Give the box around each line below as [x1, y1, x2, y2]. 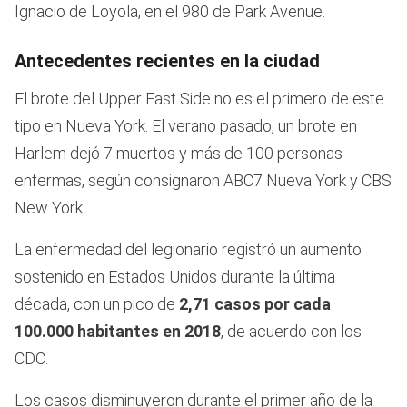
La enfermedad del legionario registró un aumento [15, 239, 362, 259]
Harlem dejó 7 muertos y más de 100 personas [15, 143, 342, 163]
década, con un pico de [15, 293, 179, 313]
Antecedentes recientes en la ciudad [15, 49, 320, 72]
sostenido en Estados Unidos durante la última [15, 266, 335, 286]
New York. [15, 197, 85, 217]
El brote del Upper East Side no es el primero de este [15, 88, 384, 108]
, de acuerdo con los [221, 321, 362, 341]
